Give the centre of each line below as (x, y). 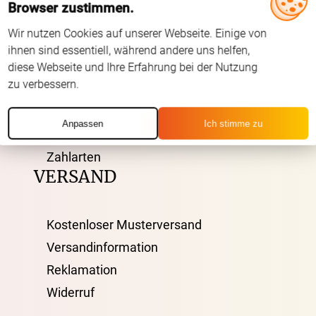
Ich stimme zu (233, 123)
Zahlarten (74, 157)
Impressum (79, 67)
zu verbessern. (44, 85)
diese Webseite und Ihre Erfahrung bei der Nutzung (133, 68)
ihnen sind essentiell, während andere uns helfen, (129, 51)
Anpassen (83, 123)
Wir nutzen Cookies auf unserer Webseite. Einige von (138, 34)
